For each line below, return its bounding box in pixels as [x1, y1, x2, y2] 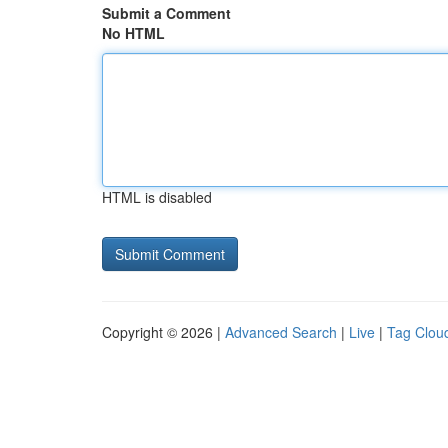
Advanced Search [225, 322, 337, 342]
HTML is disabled [102, 187, 212, 207]
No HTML [102, 23, 165, 43]
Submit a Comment [102, 3, 231, 23]
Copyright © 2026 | [102, 322, 225, 342]
